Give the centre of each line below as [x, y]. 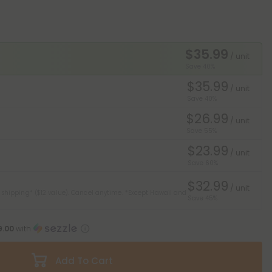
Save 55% [202, 131]
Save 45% [202, 198]
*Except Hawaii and [156, 193]
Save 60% [203, 163]
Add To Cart [84, 261]
